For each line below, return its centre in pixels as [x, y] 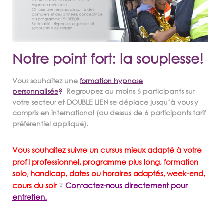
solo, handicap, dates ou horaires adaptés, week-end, [109, 173]
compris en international [53, 112]
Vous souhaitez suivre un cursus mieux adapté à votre [107, 150]
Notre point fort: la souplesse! [108, 58]
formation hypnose [111, 80]
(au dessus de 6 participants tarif [150, 112]
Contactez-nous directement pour [126, 185]
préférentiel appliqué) [49, 123]
